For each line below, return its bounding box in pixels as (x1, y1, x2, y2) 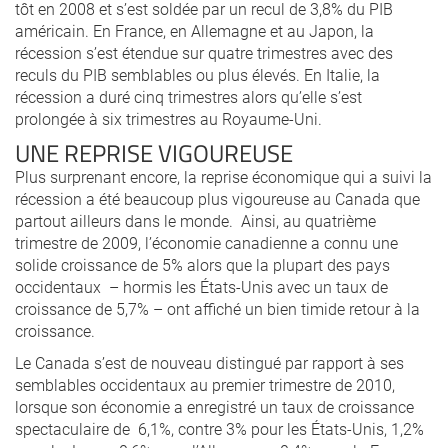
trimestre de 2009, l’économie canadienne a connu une (15, 232, 398, 253)
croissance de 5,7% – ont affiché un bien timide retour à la (15, 298, 420, 319)
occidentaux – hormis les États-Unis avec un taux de (15, 276, 388, 297)
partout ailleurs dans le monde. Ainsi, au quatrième (15, 210, 376, 231)
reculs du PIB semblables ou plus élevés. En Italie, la (15, 64, 380, 85)
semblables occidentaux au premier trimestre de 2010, (15, 374, 395, 395)
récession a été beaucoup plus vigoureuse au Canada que (15, 188, 420, 209)
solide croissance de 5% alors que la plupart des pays (15, 254, 390, 275)
